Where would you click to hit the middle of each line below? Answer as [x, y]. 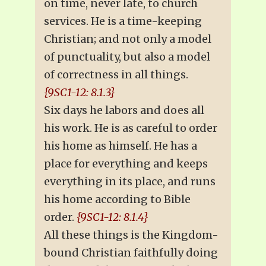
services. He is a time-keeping [123, 21]
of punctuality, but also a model [127, 56]
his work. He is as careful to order [131, 128]
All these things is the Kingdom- [131, 235]
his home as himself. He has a [121, 145]
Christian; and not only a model [128, 39]
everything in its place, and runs [130, 181]
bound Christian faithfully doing [131, 252]
